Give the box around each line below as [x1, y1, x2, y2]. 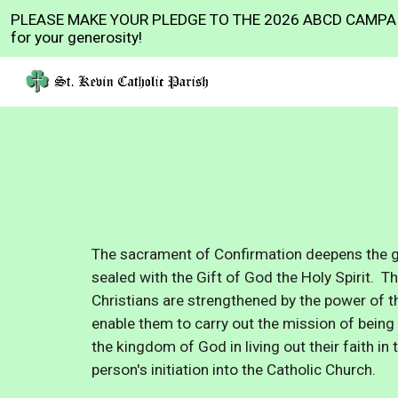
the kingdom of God [91, 338, 227, 355]
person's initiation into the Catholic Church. [91, 361, 379, 378]
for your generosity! [11, 28, 142, 46]
